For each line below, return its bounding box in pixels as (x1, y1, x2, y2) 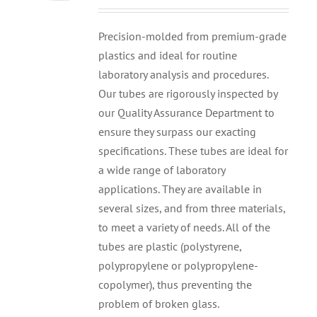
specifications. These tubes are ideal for (98, 144, 289, 158)
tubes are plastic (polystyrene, (98, 239, 242, 254)
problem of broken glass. (98, 296, 219, 311)
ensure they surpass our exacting (98, 125, 257, 139)
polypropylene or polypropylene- (98, 258, 259, 273)
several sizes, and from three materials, (98, 201, 286, 216)
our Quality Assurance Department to (98, 105, 275, 120)
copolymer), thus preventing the (98, 277, 253, 292)
